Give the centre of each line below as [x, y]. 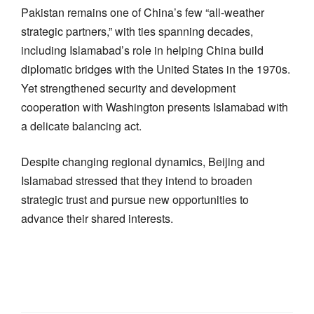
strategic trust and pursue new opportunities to [135, 199]
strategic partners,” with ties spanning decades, [137, 31]
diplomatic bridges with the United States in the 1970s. [156, 69]
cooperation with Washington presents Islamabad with [155, 107]
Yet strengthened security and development [128, 88]
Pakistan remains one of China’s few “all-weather [143, 12]
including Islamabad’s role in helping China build [142, 50]
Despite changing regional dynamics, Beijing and [143, 161]
